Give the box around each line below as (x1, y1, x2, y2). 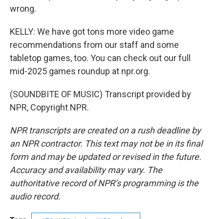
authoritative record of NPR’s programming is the (10, 178, 198, 188)
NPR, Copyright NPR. (10, 102, 89, 112)
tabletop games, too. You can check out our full (10, 53, 191, 63)
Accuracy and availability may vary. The (10, 165, 162, 175)
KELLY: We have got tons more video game (10, 26, 174, 37)
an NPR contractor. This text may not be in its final (10, 138, 202, 149)
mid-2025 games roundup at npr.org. (10, 66, 150, 76)
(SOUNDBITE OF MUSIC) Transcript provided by (10, 89, 191, 99)
